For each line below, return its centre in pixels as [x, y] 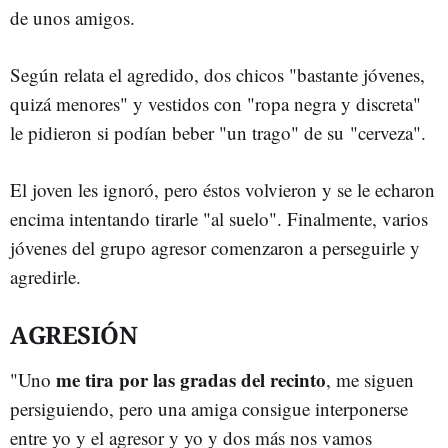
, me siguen [370, 379]
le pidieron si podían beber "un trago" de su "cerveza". [218, 132]
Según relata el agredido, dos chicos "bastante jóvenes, [217, 74]
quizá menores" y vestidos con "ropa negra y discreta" [215, 103]
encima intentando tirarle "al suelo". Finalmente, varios [219, 218]
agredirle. [45, 276]
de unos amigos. [72, 17]
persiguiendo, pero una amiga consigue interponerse [209, 408]
